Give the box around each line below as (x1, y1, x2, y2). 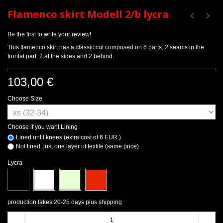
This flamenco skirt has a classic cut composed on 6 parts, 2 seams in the (7, 44, 204, 51)
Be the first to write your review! (7, 31, 91, 38)
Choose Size (7, 95, 44, 103)
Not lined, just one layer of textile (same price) (16, 143, 139, 150)
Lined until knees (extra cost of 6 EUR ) (16, 134, 121, 141)
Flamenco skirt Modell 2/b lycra (7, 7, 169, 21)
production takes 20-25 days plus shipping (7, 199, 122, 206)
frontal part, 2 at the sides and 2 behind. (7, 53, 114, 60)
